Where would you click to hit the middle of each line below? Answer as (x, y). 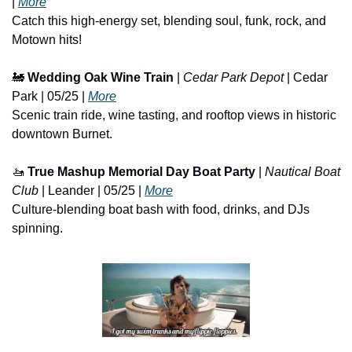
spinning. (37, 229)
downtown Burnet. (62, 134)
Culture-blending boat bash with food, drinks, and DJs (161, 210)
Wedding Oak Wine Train (101, 78)
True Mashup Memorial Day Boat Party (141, 172)
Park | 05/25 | (50, 97)
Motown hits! (47, 40)
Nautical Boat (302, 172)
